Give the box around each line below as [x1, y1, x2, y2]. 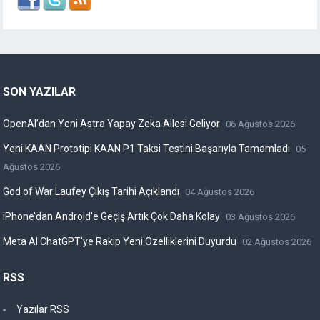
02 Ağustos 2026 [242, 236, 312, 248]
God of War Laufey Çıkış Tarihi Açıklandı [3, 186, 180, 198]
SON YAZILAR [3, 85, 76, 99]
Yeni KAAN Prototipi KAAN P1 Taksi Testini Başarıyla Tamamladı [3, 143, 291, 155]
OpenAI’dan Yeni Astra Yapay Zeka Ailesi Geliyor [3, 118, 221, 130]
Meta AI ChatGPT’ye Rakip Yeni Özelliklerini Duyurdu [3, 236, 237, 248]
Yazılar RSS [16, 304, 70, 316]
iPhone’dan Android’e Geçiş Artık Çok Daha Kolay [3, 211, 221, 223]
